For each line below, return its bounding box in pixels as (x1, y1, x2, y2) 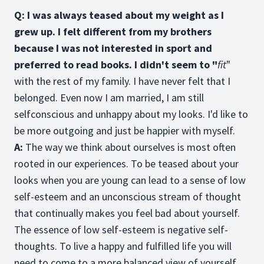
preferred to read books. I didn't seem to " (14, 58, 217, 71)
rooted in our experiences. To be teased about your (14, 157, 239, 170)
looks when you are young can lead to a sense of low (14, 173, 246, 187)
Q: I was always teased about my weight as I (14, 8, 224, 22)
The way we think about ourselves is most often (23, 140, 236, 154)
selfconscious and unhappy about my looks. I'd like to (14, 107, 248, 121)
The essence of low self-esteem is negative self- (14, 223, 228, 236)
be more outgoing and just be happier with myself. (14, 124, 235, 137)
